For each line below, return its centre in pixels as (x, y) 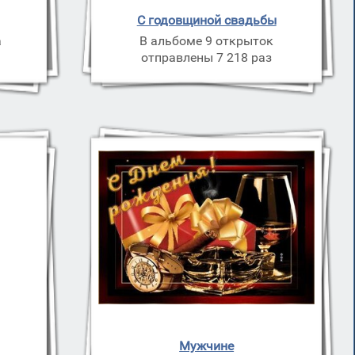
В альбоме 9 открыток (207, 41)
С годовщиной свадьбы (206, 20)
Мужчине (207, 346)
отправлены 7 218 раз (207, 57)
